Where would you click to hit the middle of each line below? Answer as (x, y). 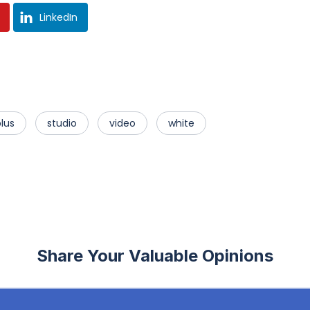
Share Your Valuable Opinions (155, 255)
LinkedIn (58, 18)
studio (62, 124)
